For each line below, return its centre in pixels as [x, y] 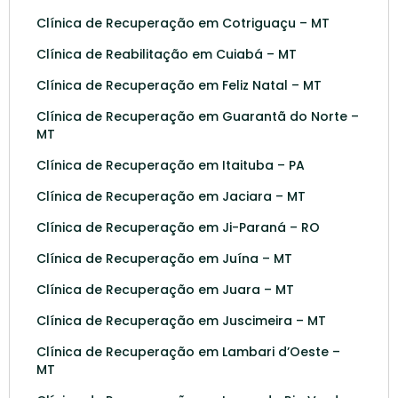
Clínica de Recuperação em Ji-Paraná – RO [178, 227]
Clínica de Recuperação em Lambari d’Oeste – [188, 351]
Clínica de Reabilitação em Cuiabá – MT [167, 54]
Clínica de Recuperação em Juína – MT [164, 258]
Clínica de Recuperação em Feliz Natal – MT [179, 85]
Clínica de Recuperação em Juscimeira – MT [181, 320]
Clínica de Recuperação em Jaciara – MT [171, 196]
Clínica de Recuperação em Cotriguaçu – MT [183, 23]
